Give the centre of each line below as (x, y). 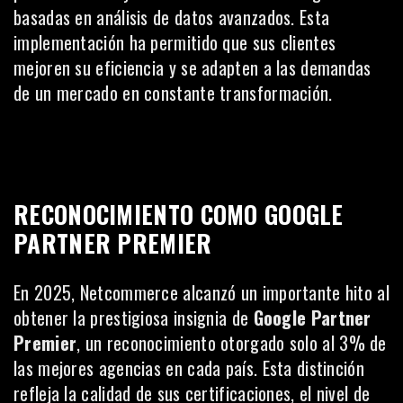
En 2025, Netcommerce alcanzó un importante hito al (201, 292)
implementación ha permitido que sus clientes (175, 42)
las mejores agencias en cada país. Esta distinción (189, 367)
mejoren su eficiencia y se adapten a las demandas (193, 67)
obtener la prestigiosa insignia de (134, 317)
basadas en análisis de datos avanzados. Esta (172, 17)
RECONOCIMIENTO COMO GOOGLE (179, 214)
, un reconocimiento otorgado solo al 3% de (232, 342)
